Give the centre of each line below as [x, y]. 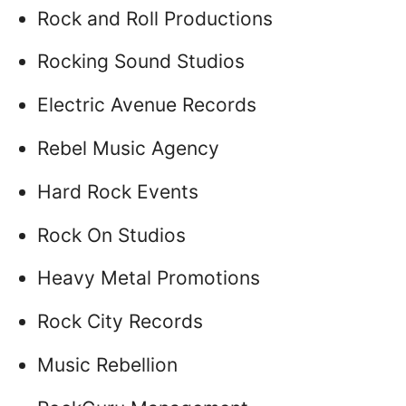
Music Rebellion [107, 364]
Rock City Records [120, 322]
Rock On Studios [111, 235]
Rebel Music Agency [128, 148]
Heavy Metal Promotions [149, 278]
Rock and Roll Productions [155, 18]
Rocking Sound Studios [141, 62]
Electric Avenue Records [147, 105]
